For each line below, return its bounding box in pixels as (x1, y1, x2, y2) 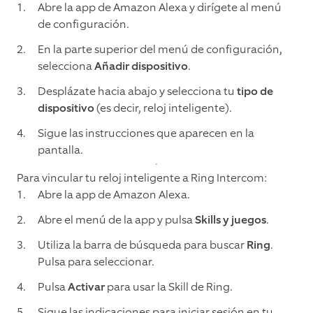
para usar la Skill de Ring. (105, 279, 233, 295)
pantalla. (38, 143, 83, 158)
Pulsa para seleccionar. (38, 254, 154, 270)
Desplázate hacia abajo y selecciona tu (38, 84, 237, 99)
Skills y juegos (195, 212, 266, 228)
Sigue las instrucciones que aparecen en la (38, 126, 254, 141)
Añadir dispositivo (94, 59, 188, 74)
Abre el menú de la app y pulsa (38, 212, 195, 228)
